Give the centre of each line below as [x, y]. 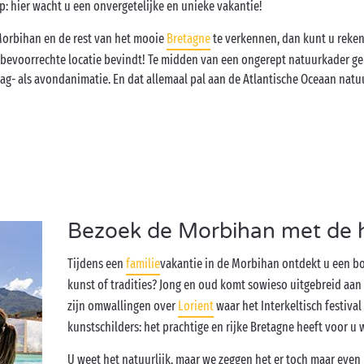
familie [143, 264]
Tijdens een [97, 264]
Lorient [196, 306]
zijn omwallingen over [123, 306]
